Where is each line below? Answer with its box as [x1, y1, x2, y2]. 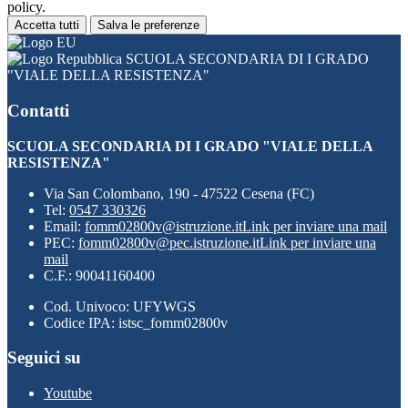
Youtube [44, 385, 92, 402]
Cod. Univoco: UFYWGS [44, 298, 196, 314]
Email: [44, 218, 85, 234]
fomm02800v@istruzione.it [85, 218, 242, 234]
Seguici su [7, 348, 81, 368]
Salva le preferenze [97, 18, 199, 33]
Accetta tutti [15, 18, 79, 33]
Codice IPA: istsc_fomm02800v [44, 314, 228, 331]
